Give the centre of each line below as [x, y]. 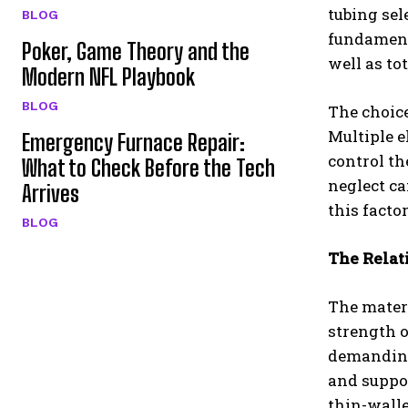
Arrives [51, 194]
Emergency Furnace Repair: [133, 143]
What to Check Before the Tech [148, 168]
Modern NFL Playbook [108, 77]
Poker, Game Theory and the [136, 52]
